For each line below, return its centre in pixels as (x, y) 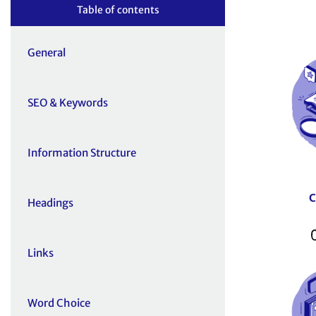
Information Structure (82, 153)
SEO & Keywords (68, 103)
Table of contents (118, 10)
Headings (50, 203)
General (47, 53)
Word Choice (59, 303)
